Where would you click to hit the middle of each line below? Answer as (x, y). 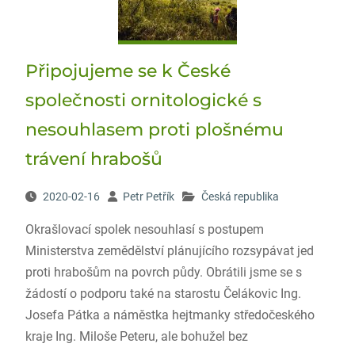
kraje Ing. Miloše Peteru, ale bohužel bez (136, 336)
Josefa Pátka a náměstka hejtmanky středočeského (170, 315)
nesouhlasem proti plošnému (154, 130)
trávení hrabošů (94, 159)
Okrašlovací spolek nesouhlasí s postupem (144, 229)
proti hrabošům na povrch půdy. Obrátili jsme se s (163, 272)
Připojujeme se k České (128, 71)
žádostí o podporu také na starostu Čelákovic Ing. (163, 294)
